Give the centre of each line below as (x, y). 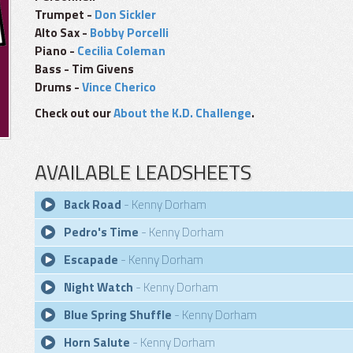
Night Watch (98, 287)
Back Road (93, 204)
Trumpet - (65, 15)
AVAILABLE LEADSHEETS (143, 172)
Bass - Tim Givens (84, 69)
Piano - (56, 51)
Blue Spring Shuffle (118, 315)
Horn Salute (97, 342)
